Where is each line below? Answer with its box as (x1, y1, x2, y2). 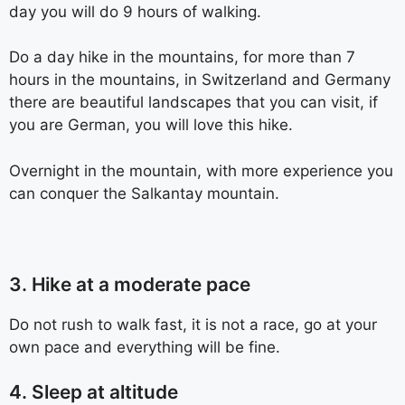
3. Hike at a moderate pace (9, 272, 250, 296)
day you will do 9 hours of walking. (9, 2, 261, 21)
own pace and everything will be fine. (9, 337, 280, 356)
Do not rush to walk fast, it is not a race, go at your (9, 315, 377, 334)
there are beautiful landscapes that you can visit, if (9, 93, 378, 111)
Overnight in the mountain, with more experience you (9, 161, 393, 180)
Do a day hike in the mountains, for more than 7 (9, 48, 355, 66)
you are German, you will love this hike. (9, 116, 293, 134)
